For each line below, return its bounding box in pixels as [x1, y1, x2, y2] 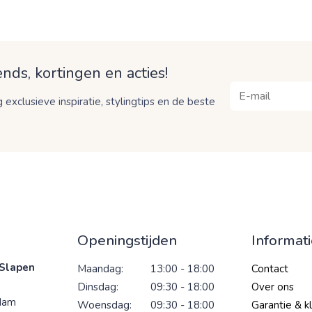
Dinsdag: [77, 279, 118, 294]
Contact [251, 261, 288, 276]
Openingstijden [77, 230, 177, 250]
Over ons [251, 279, 294, 294]
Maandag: [77, 261, 123, 276]
